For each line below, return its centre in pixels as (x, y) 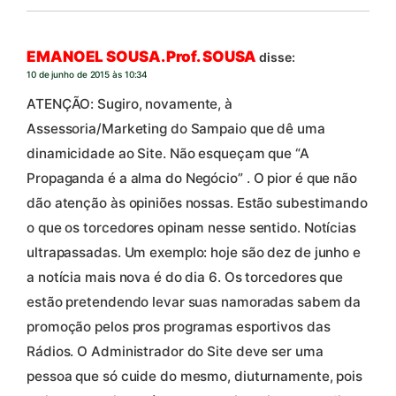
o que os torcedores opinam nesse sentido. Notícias (191, 227)
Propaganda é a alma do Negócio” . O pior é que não (192, 178)
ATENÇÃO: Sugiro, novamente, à (130, 103)
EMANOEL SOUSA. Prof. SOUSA (142, 56)
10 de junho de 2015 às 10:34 (88, 74)
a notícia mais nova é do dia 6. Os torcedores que (185, 277)
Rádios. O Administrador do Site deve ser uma (175, 351)
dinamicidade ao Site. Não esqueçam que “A (168, 153)
